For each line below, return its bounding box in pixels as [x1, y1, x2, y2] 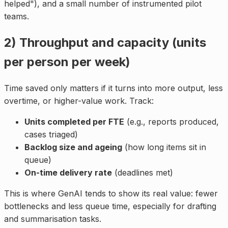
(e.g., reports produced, [124, 117, 219, 127]
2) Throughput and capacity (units [4, 35, 206, 50]
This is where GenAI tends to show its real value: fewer [4, 188, 218, 199]
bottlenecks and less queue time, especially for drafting [4, 201, 216, 212]
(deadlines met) [112, 167, 173, 178]
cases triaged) [24, 129, 78, 140]
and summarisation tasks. [4, 214, 101, 224]
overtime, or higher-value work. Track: [4, 96, 154, 106]
